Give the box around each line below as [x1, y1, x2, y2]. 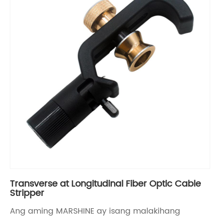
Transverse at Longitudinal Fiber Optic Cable [10, 176, 201, 191]
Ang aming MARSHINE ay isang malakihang [10, 204, 180, 218]
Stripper [10, 186, 44, 200]
